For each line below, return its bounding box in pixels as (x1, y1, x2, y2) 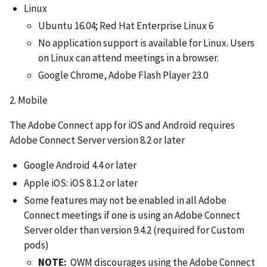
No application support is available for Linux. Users (38, 36, 254, 50)
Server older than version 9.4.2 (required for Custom (24, 223, 244, 237)
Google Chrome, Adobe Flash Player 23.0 (38, 69, 208, 82)
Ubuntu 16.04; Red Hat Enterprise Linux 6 (38, 18, 213, 32)
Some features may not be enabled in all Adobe (24, 193, 226, 207)
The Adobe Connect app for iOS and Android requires (10, 119, 235, 132)
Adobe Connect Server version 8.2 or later (10, 133, 185, 147)
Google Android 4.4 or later (24, 159, 136, 172)
